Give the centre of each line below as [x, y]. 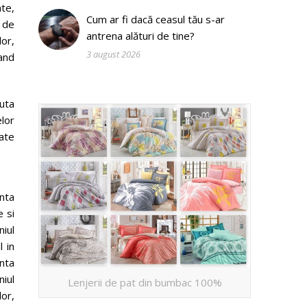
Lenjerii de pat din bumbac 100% [145, 282]
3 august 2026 [113, 54]
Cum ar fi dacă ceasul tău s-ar [156, 19]
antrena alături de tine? [140, 36]
